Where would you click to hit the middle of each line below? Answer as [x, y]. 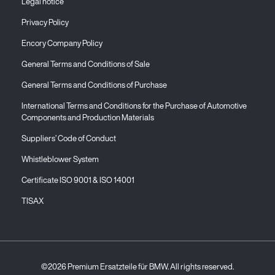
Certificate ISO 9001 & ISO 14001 [78, 180]
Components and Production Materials [88, 118]
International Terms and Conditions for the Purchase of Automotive [134, 106]
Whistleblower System [60, 160]
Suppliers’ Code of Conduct [69, 139]
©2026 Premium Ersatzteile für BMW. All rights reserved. [137, 267]
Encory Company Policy [62, 44]
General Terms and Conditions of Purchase [94, 85]
